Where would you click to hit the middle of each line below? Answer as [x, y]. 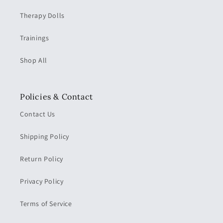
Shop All [34, 60]
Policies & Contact [56, 96]
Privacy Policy [42, 181]
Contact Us [38, 114]
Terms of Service [46, 204]
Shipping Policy [45, 136]
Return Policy [42, 159]
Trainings [35, 38]
